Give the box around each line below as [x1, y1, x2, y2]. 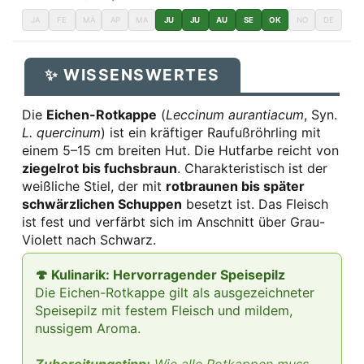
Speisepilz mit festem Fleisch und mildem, [35, 301, 292, 318]
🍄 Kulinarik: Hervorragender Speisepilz [35, 266, 285, 283]
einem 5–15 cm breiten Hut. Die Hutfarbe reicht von [22, 141, 339, 158]
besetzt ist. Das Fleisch [182, 195, 328, 212]
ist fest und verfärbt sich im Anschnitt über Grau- [22, 213, 325, 230]
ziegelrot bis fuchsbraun [22, 159, 177, 176]
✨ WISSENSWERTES [45, 64, 220, 84]
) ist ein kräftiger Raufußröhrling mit [101, 123, 321, 141]
